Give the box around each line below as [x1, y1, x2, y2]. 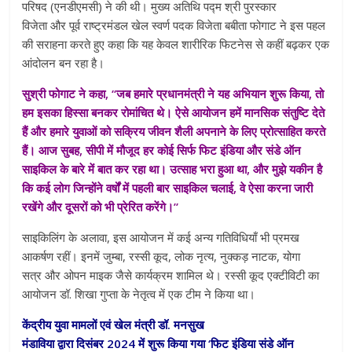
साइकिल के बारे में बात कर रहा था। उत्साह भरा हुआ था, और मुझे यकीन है [22, 161, 323, 178]
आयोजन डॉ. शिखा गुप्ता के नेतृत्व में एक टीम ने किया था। [22, 286, 256, 302]
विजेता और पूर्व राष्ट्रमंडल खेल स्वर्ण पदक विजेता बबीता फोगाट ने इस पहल [22, 17, 326, 34]
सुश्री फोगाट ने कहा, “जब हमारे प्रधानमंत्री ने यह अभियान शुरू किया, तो [22, 86, 324, 102]
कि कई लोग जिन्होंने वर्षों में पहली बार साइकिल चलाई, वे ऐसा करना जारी [22, 180, 313, 196]
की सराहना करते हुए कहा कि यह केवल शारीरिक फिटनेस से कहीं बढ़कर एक [22, 36, 330, 53]
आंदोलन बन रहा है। [22, 55, 105, 71]
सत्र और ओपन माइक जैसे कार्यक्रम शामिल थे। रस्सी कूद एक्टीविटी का [22, 267, 320, 284]
